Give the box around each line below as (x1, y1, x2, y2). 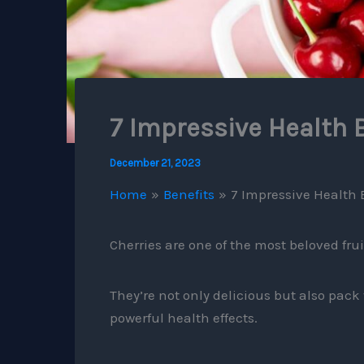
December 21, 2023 (109, 156, 201, 169)
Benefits (162, 185, 214, 202)
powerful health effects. (109, 309, 258, 326)
